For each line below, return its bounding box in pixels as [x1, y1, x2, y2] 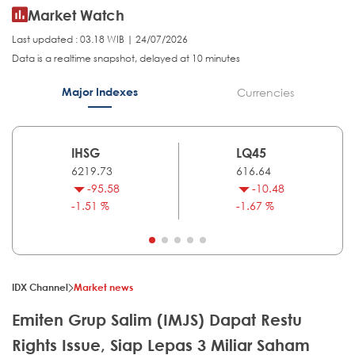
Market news [74, 281, 133, 294]
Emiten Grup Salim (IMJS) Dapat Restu [12, 311, 302, 330]
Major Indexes [61, 85, 138, 99]
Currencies [236, 85, 294, 101]
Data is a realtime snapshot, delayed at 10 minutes [12, 52, 240, 66]
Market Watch [28, 6, 124, 25]
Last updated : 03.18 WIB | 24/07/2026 [12, 32, 188, 47]
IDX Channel [12, 281, 68, 294]
